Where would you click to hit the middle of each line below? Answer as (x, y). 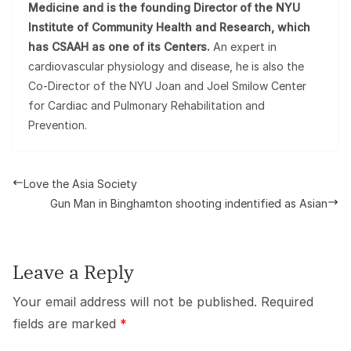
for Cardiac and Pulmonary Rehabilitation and (147, 105)
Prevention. (58, 125)
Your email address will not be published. (135, 302)
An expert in (243, 47)
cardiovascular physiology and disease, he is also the (166, 66)
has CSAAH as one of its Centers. (119, 47)
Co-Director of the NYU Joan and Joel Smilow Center (167, 86)
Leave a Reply (73, 272)
